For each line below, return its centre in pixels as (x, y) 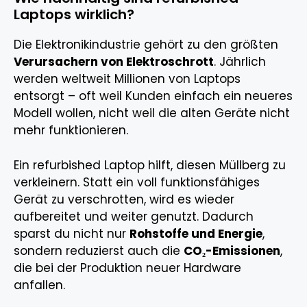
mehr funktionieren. (71, 131)
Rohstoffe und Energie (196, 233)
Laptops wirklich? (74, 15)
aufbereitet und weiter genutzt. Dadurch (134, 216)
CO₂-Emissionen (232, 250)
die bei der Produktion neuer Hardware (127, 268)
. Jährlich (240, 62)
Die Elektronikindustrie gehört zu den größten (146, 45)
